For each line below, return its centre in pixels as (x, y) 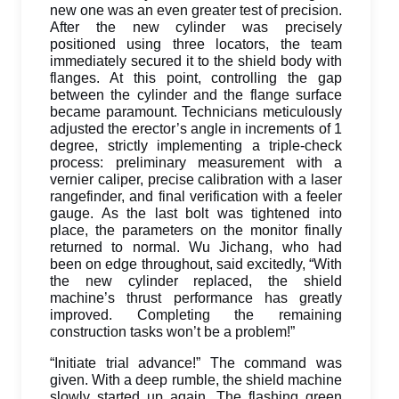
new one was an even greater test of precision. (196, 10)
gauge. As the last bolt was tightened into (196, 213)
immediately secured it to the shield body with (196, 61)
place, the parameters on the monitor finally (196, 230)
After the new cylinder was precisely (196, 27)
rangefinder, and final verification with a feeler (196, 196)
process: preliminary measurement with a (196, 163)
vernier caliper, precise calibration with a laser (196, 179)
